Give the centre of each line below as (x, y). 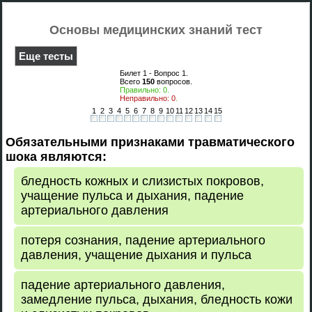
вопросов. (173, 81)
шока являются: (56, 157)
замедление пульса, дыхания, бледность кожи (157, 299)
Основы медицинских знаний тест (156, 30)
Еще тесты (46, 56)
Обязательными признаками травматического (150, 142)
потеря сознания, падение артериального (143, 240)
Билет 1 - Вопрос (151, 73)
